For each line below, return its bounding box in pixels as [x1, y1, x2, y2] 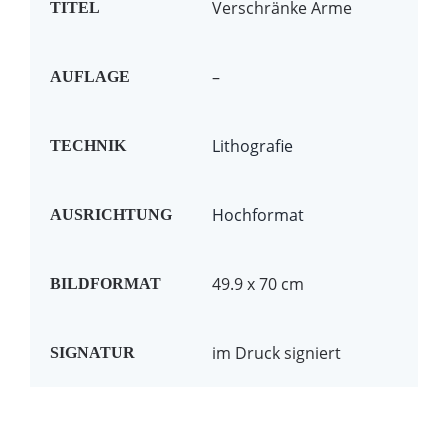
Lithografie [211, 134, 293, 157]
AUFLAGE [49, 67, 130, 85]
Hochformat [211, 203, 304, 226]
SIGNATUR [49, 343, 135, 361]
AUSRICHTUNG [49, 205, 172, 223]
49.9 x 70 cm [211, 272, 304, 295]
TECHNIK [49, 136, 126, 154]
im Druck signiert [211, 341, 341, 364]
